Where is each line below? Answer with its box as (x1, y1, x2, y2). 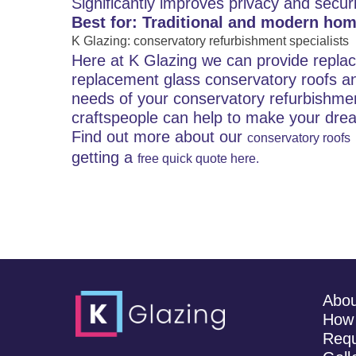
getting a (72, 149, 137, 166)
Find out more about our (72, 128, 247, 145)
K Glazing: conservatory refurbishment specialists (72, 34, 349, 48)
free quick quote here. (137, 152, 259, 165)
